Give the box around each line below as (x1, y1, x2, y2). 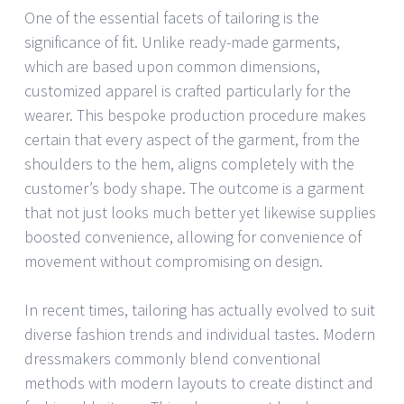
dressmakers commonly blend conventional (24, 348, 321, 370)
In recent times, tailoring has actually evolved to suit (24, 299, 375, 321)
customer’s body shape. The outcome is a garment (24, 178, 364, 199)
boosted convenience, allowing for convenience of (24, 226, 362, 248)
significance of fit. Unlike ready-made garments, (24, 32, 340, 53)
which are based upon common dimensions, (24, 56, 320, 78)
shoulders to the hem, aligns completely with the (24, 153, 354, 175)
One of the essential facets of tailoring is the (24, 7, 319, 29)
